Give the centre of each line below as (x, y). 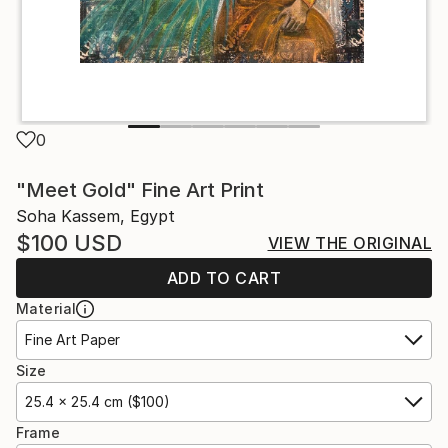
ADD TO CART (224, 278)
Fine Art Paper (72, 340)
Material (46, 309)
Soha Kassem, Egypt (95, 216)
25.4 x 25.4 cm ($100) (97, 402)
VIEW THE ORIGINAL (349, 243)
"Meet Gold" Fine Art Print (140, 190)
